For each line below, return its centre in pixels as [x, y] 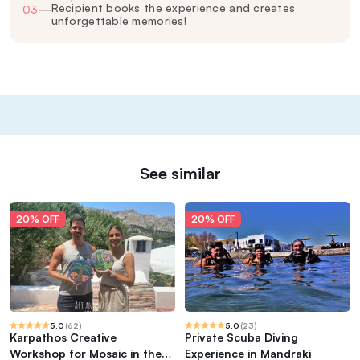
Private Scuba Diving [241, 337]
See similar [180, 173]
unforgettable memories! [119, 20]
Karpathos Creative [63, 337]
